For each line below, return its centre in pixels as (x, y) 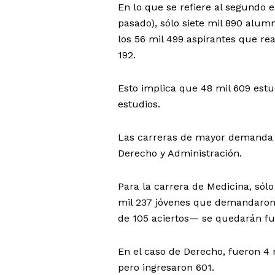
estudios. (139, 104)
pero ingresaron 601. (166, 267)
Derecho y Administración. (180, 153)
